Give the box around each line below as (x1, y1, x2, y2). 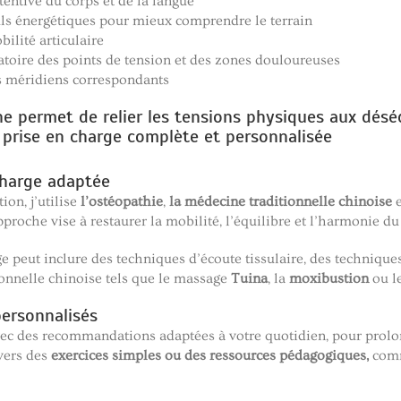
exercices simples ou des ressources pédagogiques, (51, 347, 369, 364)
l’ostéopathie (81, 193, 163, 210)
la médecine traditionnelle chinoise (169, 193, 392, 210)
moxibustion (289, 270, 369, 287)
